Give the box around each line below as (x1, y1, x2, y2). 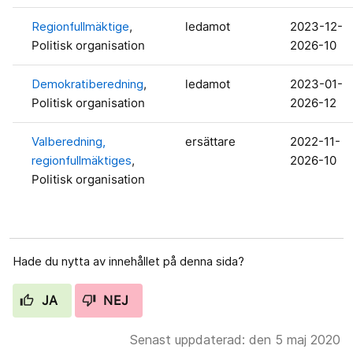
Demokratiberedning (32, 76, 143, 91)
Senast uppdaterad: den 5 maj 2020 (130, 331, 340, 347)
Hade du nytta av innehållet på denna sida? (13, 253, 244, 269)
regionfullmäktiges (32, 152, 132, 168)
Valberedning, (32, 133, 106, 149)
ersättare (185, 133, 236, 149)
